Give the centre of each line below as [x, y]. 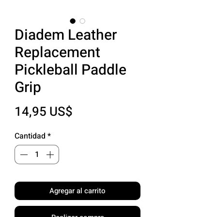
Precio [91, 111]
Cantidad [30, 136]
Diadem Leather [66, 35]
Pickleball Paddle [70, 70]
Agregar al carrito [77, 191]
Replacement [57, 53]
